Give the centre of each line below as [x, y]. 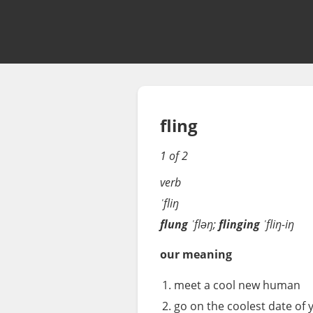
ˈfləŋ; [203, 224]
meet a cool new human [237, 285]
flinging [239, 224]
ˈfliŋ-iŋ [277, 224]
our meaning [196, 255]
